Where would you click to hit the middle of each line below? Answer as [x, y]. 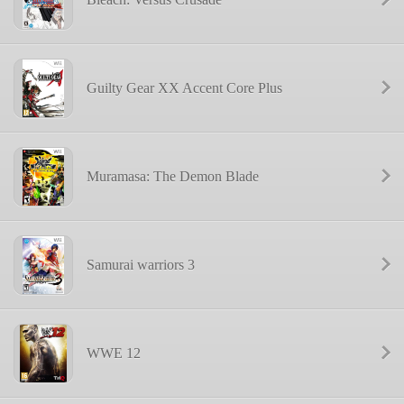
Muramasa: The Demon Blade [173, 176]
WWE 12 [114, 353]
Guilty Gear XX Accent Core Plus [184, 88]
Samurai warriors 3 [141, 265]
